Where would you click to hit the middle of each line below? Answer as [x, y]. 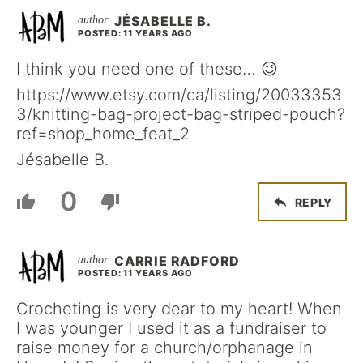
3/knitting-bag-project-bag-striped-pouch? [181, 114]
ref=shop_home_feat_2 [103, 134]
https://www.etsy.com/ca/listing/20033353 [179, 95]
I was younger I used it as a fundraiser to [171, 328]
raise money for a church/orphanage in [164, 348]
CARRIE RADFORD [177, 261]
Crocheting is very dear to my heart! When [179, 309]
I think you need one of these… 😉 [147, 69]
